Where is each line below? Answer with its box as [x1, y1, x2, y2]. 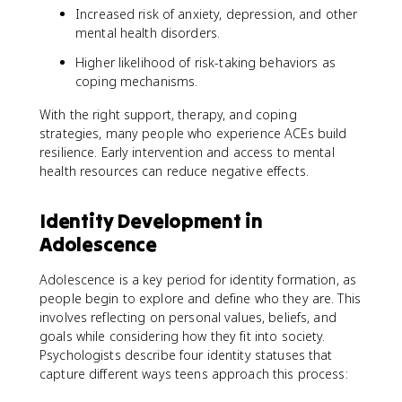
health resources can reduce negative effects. [39, 162, 309, 179]
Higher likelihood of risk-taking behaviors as [75, 53, 336, 71]
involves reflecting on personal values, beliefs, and [39, 308, 336, 326]
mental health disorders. [75, 23, 221, 41]
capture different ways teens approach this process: [39, 364, 348, 382]
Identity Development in [39, 207, 263, 233]
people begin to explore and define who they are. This [39, 289, 361, 307]
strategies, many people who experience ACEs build [39, 124, 347, 142]
